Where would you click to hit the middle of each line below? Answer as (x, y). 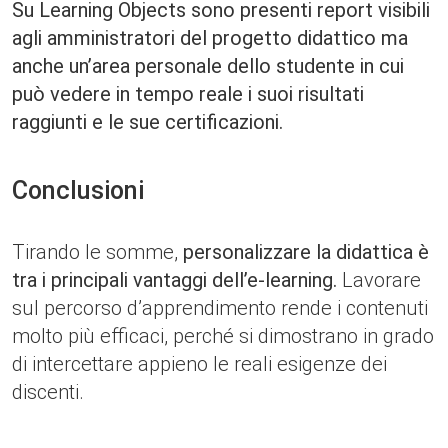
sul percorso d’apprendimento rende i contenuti (220, 308)
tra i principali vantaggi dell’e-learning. (174, 280)
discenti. (48, 392)
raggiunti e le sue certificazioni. (147, 122)
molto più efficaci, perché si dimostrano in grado (223, 336)
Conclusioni (78, 190)
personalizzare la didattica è (306, 252)
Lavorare (379, 280)
